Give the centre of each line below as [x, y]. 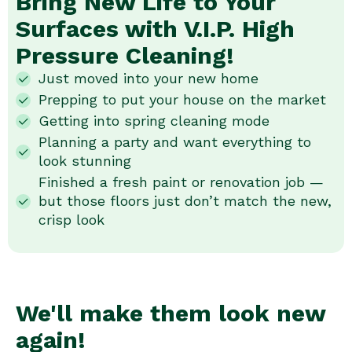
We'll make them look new [170, 313]
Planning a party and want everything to [174, 142]
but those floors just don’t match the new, [185, 201]
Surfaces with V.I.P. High [155, 29]
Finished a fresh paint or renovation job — [181, 182]
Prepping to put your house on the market [182, 100]
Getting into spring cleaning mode [154, 121]
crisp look [71, 220]
